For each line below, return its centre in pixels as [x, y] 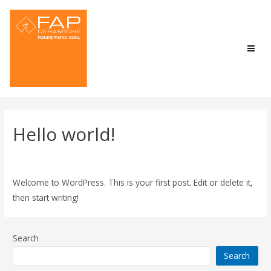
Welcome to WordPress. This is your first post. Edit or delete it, [133, 182]
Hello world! [64, 134]
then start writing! [46, 197]
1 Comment [36, 161]
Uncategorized [94, 161]
